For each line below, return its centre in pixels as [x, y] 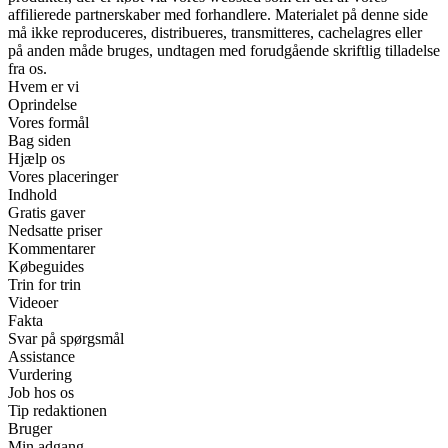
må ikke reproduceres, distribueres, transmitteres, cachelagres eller [215, 32]
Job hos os [41, 392]
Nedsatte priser [55, 230]
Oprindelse [42, 104]
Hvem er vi [43, 86]
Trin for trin [44, 284]
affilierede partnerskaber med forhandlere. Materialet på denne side [218, 14]
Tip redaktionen [57, 410]
